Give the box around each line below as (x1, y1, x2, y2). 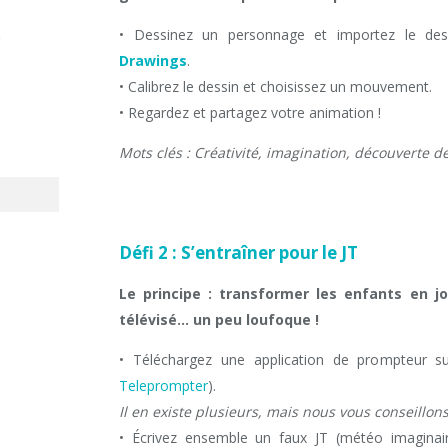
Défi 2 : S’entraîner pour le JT (119, 241, 358, 264)
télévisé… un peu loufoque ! (119, 310, 319, 329)
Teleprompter (119, 376, 208, 395)
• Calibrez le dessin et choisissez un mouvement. (119, 77, 432, 96)
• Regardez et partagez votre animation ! (119, 103, 381, 122)
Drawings (119, 51, 187, 70)
